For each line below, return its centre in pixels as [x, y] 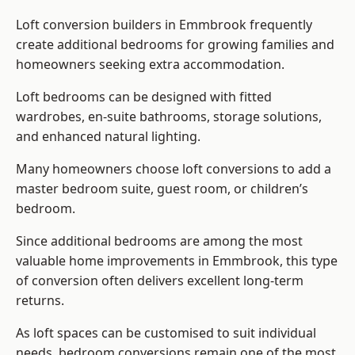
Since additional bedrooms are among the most [159, 241]
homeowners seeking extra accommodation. [150, 65]
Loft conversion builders [89, 25]
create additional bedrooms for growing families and [175, 45]
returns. [40, 301]
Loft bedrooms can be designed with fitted [144, 97]
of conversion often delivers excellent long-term [160, 281]
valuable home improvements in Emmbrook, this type [177, 261]
